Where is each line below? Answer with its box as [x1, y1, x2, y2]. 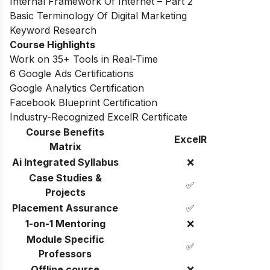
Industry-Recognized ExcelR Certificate [10, 110, 187, 123]
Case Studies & [28, 171, 102, 184]
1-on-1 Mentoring [25, 217, 105, 230]
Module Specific [26, 233, 104, 245]
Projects [45, 186, 86, 198]
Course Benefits [26, 125, 104, 138]
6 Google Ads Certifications [10, 67, 134, 80]
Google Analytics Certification [10, 81, 144, 94]
